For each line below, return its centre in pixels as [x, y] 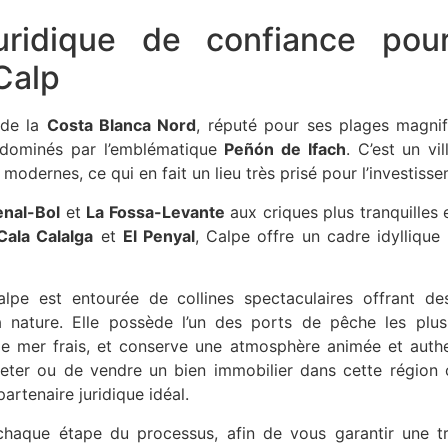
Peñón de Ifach [285, 149]
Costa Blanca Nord [121, 125]
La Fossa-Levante [155, 211]
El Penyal [158, 235]
